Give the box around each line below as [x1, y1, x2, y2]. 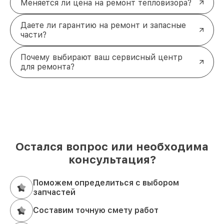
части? [20, 29, 46, 39]
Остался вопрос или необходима [15, 139, 208, 153]
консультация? [68, 152, 156, 166]
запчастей [33, 187, 75, 197]
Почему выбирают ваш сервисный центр [20, 52, 182, 62]
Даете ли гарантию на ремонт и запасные [20, 20, 186, 30]
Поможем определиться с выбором [33, 177, 179, 187]
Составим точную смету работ [33, 205, 158, 215]
